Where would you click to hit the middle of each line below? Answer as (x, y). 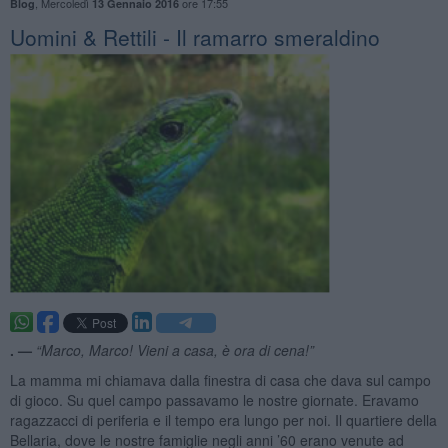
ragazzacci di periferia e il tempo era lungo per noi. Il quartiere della (223, 419)
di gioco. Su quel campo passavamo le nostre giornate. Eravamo (214, 399)
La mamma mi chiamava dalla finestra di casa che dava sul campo (220, 379)
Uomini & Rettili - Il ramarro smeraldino (194, 36)
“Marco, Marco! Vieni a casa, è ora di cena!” (174, 349)
